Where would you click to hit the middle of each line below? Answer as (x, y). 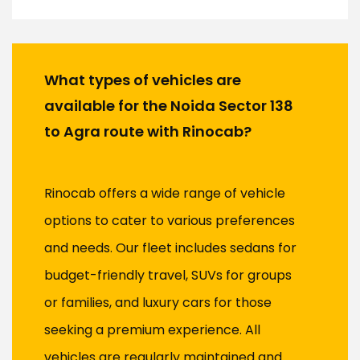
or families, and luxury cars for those (158, 303)
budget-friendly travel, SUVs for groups (168, 276)
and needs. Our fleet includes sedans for (170, 248)
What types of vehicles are (143, 80)
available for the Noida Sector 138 (169, 106)
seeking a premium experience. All (152, 330)
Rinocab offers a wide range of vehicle (165, 194)
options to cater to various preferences (170, 221)
